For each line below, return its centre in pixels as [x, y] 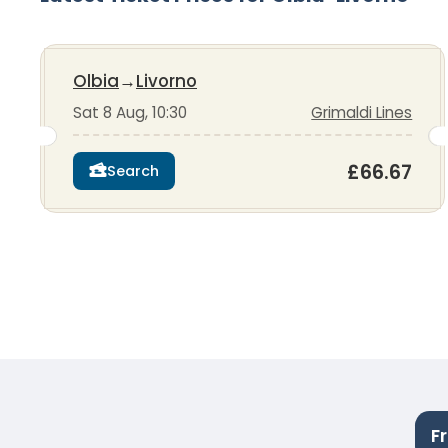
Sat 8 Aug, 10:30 [130, 113]
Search [133, 170]
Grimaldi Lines [362, 113]
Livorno [166, 81]
